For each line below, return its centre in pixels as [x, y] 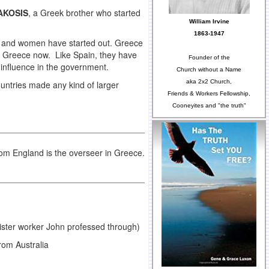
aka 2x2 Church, [209, 82]
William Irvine [209, 22]
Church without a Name [209, 70]
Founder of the [209, 58]
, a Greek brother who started [84, 13]
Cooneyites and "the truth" [209, 106]
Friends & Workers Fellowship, [209, 94]
